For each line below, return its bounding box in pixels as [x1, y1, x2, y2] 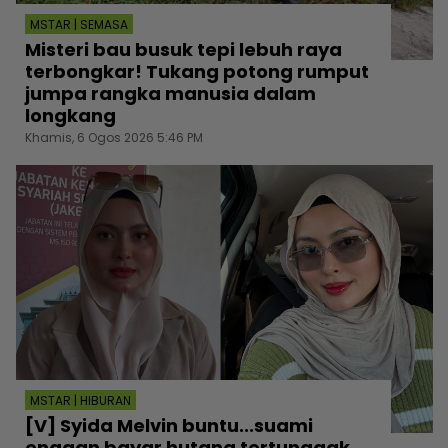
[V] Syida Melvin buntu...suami [25, 412, 313, 438]
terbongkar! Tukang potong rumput [25, 59, 369, 85]
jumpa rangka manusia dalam [25, 81, 316, 107]
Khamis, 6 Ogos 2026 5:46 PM [25, 129, 203, 147]
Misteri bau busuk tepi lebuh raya [25, 37, 342, 63]
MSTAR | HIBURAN [30, 391, 131, 409]
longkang [25, 103, 116, 129]
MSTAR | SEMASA [30, 16, 128, 34]
